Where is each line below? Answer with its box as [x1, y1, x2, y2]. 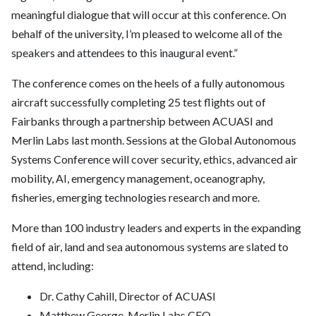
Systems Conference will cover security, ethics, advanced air [11, 152, 298, 166]
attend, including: [11, 259, 94, 273]
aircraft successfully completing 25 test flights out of [11, 95, 266, 109]
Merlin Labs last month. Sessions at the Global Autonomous [11, 133, 296, 147]
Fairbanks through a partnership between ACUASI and [11, 114, 273, 128]
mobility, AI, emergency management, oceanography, [11, 171, 265, 186]
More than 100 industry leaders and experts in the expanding [11, 221, 301, 235]
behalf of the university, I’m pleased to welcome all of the [11, 27, 282, 41]
